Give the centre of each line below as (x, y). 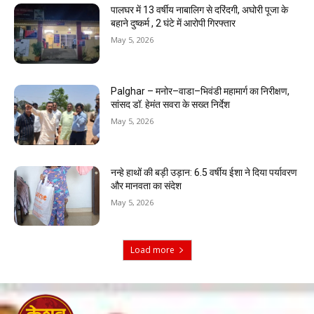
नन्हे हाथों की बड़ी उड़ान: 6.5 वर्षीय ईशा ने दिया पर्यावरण (204, 172)
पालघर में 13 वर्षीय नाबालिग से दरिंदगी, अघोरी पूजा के (200, 10)
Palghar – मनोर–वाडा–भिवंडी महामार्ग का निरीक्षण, (200, 91)
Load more (152, 250)
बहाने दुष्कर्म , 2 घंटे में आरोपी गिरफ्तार (173, 23)
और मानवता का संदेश (146, 185)
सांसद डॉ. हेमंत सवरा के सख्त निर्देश (171, 105)
